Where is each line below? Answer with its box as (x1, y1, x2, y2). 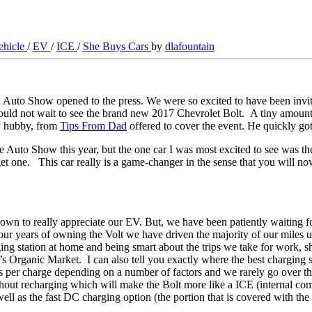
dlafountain (165, 40, 214, 52)
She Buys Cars (83, 40, 151, 52)
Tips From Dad (60, 119, 127, 132)
